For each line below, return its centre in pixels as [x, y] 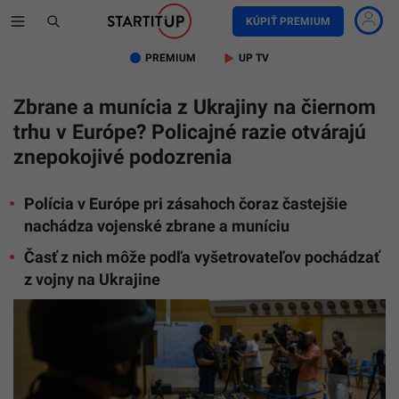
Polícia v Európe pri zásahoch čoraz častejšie [186, 204]
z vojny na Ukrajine [92, 279]
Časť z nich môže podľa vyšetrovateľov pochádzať [202, 257]
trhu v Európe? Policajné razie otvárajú [190, 132]
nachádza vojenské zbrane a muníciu [157, 226]
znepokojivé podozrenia [122, 157]
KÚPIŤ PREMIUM [288, 21]
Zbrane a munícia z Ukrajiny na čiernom [195, 107]
